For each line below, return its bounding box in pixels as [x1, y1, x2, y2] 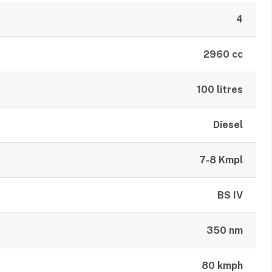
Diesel [212, 118, 243, 131]
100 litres [196, 83, 243, 95]
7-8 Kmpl [199, 154, 243, 166]
